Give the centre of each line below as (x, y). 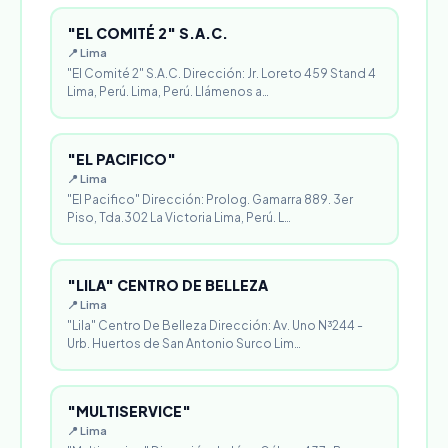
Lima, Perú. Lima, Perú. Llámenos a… (168, 91)
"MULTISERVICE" (129, 411)
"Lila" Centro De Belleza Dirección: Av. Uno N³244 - (215, 325)
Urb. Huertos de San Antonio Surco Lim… (184, 343)
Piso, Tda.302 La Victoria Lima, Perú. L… (179, 217)
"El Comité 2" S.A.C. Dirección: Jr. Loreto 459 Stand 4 (221, 73)
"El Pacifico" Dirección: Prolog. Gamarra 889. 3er (210, 199)
